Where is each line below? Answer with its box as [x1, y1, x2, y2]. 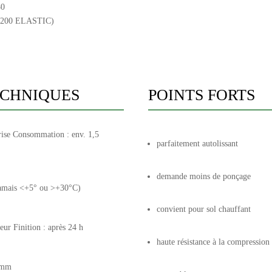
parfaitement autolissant [157, 138, 238, 148]
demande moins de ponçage [157, 171, 251, 181]
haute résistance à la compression [157, 237, 270, 246]
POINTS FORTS [148, 86, 255, 104]
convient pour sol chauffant [157, 204, 251, 214]
